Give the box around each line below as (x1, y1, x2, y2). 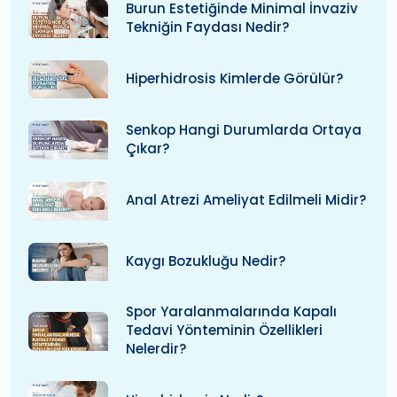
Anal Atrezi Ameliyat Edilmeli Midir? (126, 191, 366, 210)
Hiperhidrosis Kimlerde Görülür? (126, 69, 343, 88)
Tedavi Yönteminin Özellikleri (126, 321, 323, 340)
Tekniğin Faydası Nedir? (126, 17, 289, 36)
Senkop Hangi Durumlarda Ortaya (126, 121, 362, 140)
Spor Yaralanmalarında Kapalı (126, 302, 337, 322)
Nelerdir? (126, 339, 186, 359)
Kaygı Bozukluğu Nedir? (126, 252, 285, 271)
